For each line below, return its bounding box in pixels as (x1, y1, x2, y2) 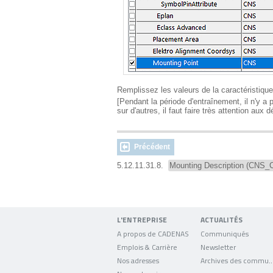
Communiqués (200, 229, 249, 238)
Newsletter (200, 242, 236, 252)
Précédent (134, 143, 170, 151)
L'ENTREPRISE (117, 214, 167, 225)
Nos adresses (117, 255, 159, 265)
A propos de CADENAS (117, 229, 189, 238)
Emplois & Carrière (117, 242, 177, 252)
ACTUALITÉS (200, 214, 243, 225)
